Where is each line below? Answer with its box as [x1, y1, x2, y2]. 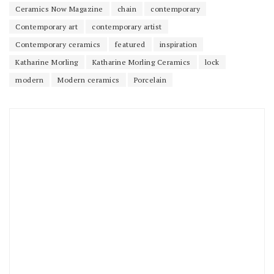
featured [114, 39, 146, 49]
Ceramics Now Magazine [15, 4, 103, 13]
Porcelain [133, 75, 166, 84]
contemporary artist [92, 21, 162, 31]
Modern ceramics [57, 75, 120, 84]
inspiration [159, 39, 197, 49]
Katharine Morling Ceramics [92, 57, 191, 67]
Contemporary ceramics [15, 39, 101, 49]
